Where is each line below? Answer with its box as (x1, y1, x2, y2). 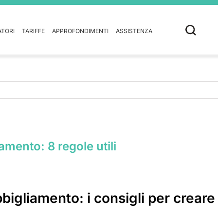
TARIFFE (22, 27, 45, 35)
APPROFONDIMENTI (52, 27, 109, 35)
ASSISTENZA (116, 27, 152, 35)
